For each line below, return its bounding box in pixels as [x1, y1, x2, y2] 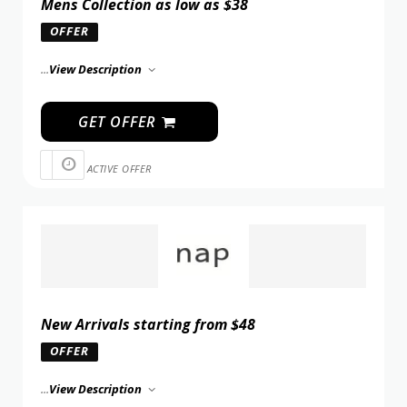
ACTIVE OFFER [86, 162, 152, 176]
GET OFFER [77, 112, 160, 133]
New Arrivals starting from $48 [41, 313, 255, 334]
